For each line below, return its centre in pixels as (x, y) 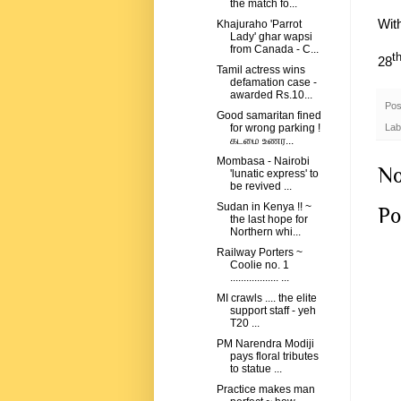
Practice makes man (265, 390)
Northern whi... (265, 232)
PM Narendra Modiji (265, 344)
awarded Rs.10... (271, 95)
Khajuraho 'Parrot (259, 25)
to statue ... (256, 369)
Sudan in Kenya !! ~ (264, 207)
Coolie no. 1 (259, 265)
